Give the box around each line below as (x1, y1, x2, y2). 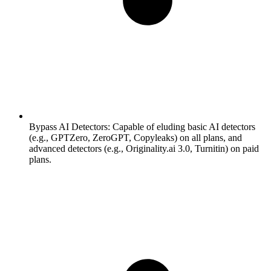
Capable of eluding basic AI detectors (110, 121, 255, 132)
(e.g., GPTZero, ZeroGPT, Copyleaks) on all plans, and (29, 132, 242, 143)
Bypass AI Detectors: (29, 121, 110, 132)
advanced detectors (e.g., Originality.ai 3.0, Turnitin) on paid (29, 143, 259, 154)
